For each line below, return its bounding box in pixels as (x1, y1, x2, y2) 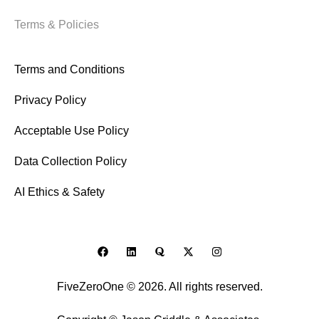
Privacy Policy (14, 93, 86, 106)
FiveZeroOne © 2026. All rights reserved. (56, 281, 263, 293)
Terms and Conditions (14, 63, 125, 75)
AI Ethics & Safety (14, 185, 105, 198)
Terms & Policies (14, 18, 99, 31)
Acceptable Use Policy (14, 124, 129, 137)
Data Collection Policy (14, 155, 127, 167)
